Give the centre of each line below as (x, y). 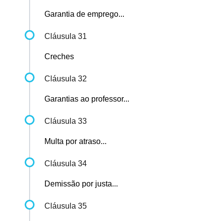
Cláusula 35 (66, 206)
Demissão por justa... (81, 184)
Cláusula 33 (66, 121)
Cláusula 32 (66, 79)
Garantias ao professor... (87, 99)
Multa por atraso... (75, 142)
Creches (59, 57)
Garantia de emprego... (84, 14)
